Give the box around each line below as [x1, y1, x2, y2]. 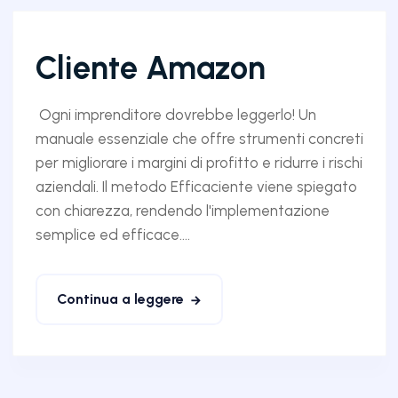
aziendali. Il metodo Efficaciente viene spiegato [35, 177, 357, 195]
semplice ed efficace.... [35, 225, 190, 243]
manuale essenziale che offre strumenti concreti [35, 129, 363, 147]
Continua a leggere [56, 290, 184, 307]
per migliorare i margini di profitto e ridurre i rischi [35, 153, 362, 171]
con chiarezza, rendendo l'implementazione [35, 201, 330, 219]
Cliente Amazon [35, 48, 266, 87]
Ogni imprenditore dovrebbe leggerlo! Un [35, 105, 316, 123]
